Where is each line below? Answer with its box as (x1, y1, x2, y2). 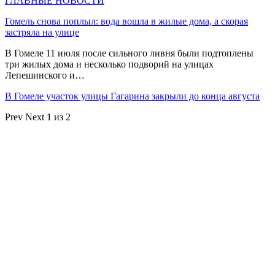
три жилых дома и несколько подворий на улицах (5, 58, 214, 69)
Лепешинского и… (5, 69, 85, 80)
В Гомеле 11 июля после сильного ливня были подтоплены (5, 47, 254, 58)
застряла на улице (5, 26, 79, 37)
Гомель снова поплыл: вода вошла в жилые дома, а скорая (5, 15, 248, 26)
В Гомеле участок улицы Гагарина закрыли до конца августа (5, 90, 260, 101)
